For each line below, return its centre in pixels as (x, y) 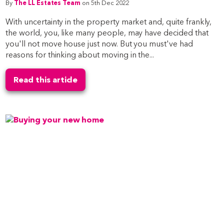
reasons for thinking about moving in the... (80, 54)
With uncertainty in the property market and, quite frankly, (109, 21)
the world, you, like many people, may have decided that (107, 32)
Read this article (46, 79)
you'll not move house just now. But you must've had (99, 43)
